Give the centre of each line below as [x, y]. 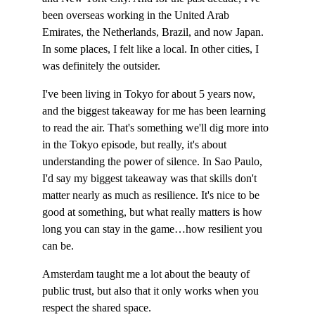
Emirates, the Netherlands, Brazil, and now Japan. [154, 32]
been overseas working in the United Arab [137, 15]
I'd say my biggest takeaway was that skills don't [151, 178]
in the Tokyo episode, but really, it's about [136, 144]
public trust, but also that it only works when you [152, 291]
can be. [58, 246]
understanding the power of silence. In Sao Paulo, [154, 161]
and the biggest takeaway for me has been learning [155, 111]
